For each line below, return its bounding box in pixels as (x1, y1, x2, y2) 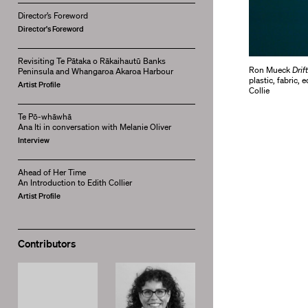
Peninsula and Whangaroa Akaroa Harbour (17, 65, 173, 78)
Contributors (17, 236, 76, 251)
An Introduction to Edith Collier (17, 177, 132, 189)
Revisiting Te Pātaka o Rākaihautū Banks (17, 55, 166, 67)
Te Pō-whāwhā (17, 111, 71, 123)
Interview (17, 135, 49, 146)
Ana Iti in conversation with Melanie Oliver (17, 121, 171, 133)
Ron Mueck (249, 64, 293, 76)
